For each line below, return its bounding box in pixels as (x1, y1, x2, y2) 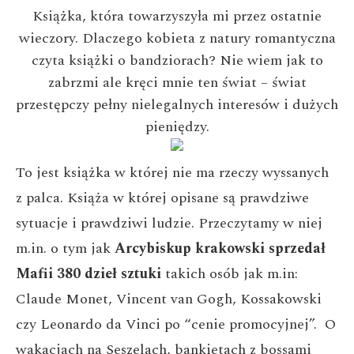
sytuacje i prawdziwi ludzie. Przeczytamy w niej (16, 213, 322, 234)
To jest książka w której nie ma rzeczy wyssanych (16, 162, 329, 183)
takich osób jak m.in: (165, 263, 298, 284)
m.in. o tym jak (16, 238, 115, 259)
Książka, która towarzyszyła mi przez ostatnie (32, 6, 322, 27)
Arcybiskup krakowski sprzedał (115, 238, 326, 259)
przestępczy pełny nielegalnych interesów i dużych (16, 94, 338, 115)
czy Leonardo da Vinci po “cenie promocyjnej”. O (16, 314, 336, 335)
